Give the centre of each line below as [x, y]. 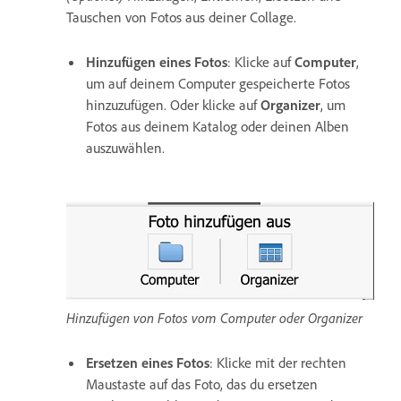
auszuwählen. [125, 148]
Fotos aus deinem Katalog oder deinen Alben [218, 127]
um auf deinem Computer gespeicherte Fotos [218, 84]
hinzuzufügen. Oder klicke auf [173, 105]
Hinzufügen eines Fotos [157, 62]
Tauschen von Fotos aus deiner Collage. [185, 17]
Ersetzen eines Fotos [148, 363]
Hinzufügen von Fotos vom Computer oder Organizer [214, 318]
